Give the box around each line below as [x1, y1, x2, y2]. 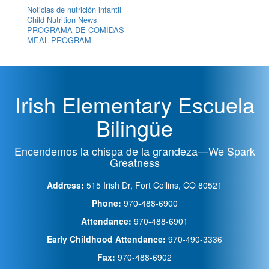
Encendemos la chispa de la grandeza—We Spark [14, 142, 255, 159]
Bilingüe [96, 112, 173, 143]
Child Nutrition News [27, 13, 97, 25]
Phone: [91, 196, 121, 209]
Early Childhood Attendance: [47, 232, 168, 245]
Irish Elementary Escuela [14, 88, 255, 119]
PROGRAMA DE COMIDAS [27, 23, 124, 35]
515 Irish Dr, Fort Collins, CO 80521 [86, 178, 222, 191]
